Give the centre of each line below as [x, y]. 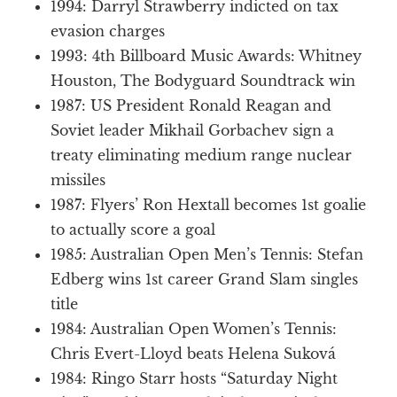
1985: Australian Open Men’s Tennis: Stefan [207, 254]
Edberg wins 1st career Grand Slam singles [205, 279]
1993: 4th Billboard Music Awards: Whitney [206, 55]
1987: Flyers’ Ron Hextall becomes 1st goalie [209, 204]
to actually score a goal [133, 229]
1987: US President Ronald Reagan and [191, 105]
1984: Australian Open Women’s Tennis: [194, 328]
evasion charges [108, 31]
